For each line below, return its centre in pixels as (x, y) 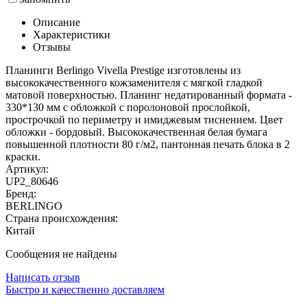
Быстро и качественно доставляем (85, 290)
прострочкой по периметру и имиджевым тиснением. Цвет (144, 120)
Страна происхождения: (62, 219)
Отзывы (52, 47)
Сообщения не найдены (61, 254)
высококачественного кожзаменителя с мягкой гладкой (134, 83)
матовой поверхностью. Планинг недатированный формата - (149, 95)
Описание (57, 23)
